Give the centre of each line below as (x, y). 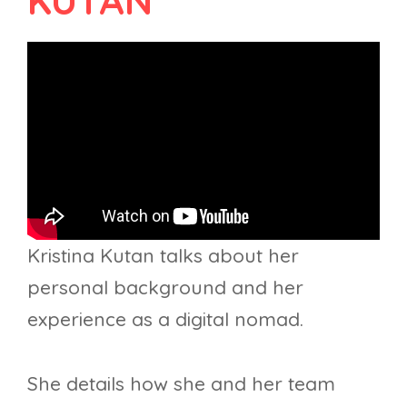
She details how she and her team (181, 384)
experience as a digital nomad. (165, 319)
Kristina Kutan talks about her (163, 256)
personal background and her (165, 288)
